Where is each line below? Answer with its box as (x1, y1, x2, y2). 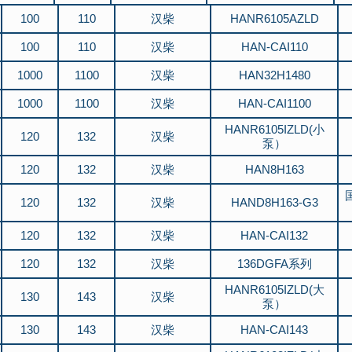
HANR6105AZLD (229, 12, 319, 25)
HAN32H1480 (238, 68, 310, 82)
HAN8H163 (244, 163, 304, 176)
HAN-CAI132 (240, 229, 308, 242)
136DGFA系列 (236, 257, 312, 270)
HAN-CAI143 (240, 323, 308, 336)
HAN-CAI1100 (237, 97, 311, 110)
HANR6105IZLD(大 (224, 283, 324, 296)
